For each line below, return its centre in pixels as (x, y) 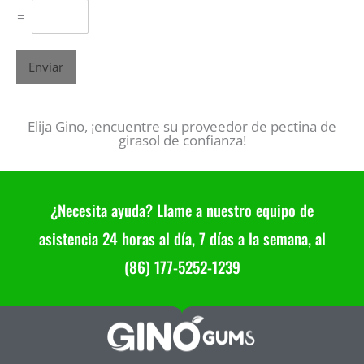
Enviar (46, 67)
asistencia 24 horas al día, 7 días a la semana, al (182, 238)
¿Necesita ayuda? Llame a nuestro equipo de (182, 210)
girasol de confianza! (182, 141)
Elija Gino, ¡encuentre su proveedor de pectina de (182, 127)
